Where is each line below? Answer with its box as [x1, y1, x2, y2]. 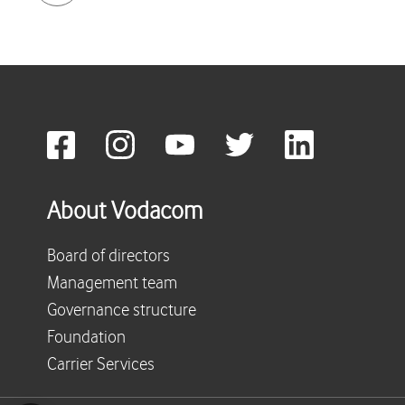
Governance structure [47, 301, 196, 320]
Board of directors [47, 247, 170, 266]
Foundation [47, 328, 126, 347]
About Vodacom [47, 199, 202, 225]
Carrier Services [47, 355, 155, 374]
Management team [47, 274, 177, 293]
